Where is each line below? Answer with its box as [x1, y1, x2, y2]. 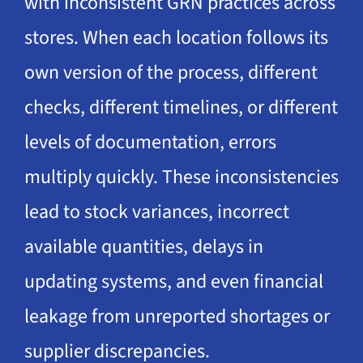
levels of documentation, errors [23, 127, 276, 156]
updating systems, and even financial [23, 267, 323, 296]
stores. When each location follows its [23, 23, 328, 52]
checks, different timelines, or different [23, 92, 338, 122]
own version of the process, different [23, 58, 318, 87]
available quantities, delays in [23, 232, 263, 261]
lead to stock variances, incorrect [23, 197, 289, 226]
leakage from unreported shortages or [23, 301, 330, 331]
